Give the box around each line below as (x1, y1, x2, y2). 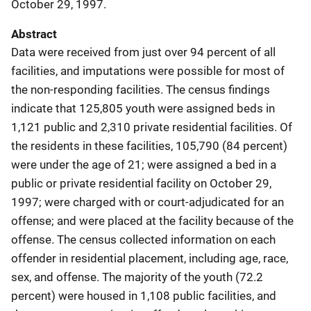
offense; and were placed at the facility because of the (11, 213, 294, 228)
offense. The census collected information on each (11, 232, 276, 246)
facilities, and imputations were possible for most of (11, 63, 285, 78)
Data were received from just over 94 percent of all (11, 44, 276, 59)
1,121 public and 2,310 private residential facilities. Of (11, 119, 292, 134)
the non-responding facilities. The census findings (11, 82, 270, 96)
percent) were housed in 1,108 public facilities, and (11, 288, 276, 303)
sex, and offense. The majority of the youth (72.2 (11, 269, 263, 284)
